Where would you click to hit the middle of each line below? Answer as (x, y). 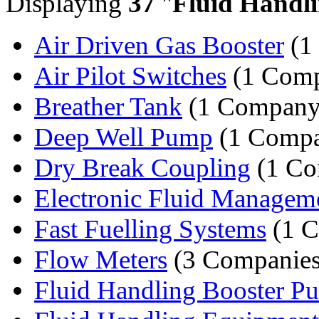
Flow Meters (101, 259)
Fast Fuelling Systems (150, 229)
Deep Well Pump (124, 137)
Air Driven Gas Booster (159, 45)
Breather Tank (108, 106)
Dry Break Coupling (142, 167)
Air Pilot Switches (130, 75)
